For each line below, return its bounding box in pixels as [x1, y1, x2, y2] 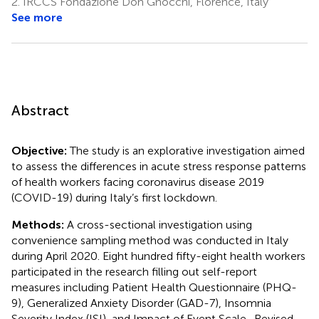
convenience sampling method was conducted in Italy [11, 233, 288, 247]
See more [11, 10, 63, 24]
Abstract [11, 101, 69, 119]
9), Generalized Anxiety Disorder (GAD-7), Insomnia [11, 296, 271, 310]
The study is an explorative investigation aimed [70, 143, 305, 157]
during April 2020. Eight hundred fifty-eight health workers [11, 249, 305, 263]
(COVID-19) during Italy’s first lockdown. [11, 190, 217, 204]
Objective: [11, 143, 70, 157]
